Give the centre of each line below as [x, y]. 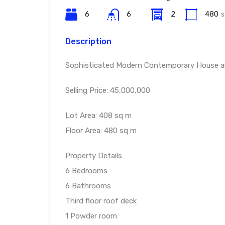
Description [88, 42]
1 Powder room [91, 216]
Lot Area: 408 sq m [98, 116]
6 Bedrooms [86, 171]
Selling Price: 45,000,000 [108, 91]
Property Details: [94, 156]
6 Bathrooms [88, 186]
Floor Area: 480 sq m [101, 131]
